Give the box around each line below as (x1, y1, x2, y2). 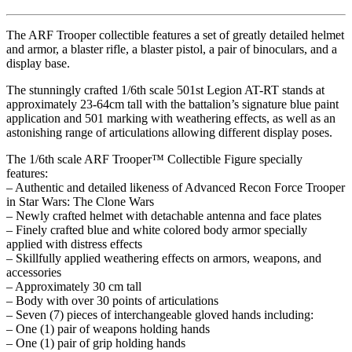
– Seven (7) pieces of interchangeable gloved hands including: (6, 308, 313, 322)
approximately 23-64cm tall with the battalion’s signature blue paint (6, 97, 339, 112)
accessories (6, 266, 61, 280)
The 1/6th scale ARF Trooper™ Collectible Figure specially (6, 152, 302, 167)
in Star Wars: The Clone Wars (6, 195, 154, 209)
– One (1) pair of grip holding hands (6, 336, 185, 350)
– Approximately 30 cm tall (6, 280, 141, 294)
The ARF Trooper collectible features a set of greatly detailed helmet (6, 28, 344, 42)
